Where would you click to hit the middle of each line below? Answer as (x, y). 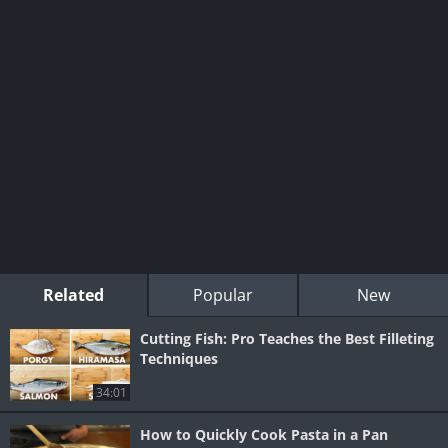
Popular (222, 295)
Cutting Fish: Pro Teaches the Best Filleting (287, 339)
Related (74, 295)
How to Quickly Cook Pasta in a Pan (264, 435)
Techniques (179, 359)
